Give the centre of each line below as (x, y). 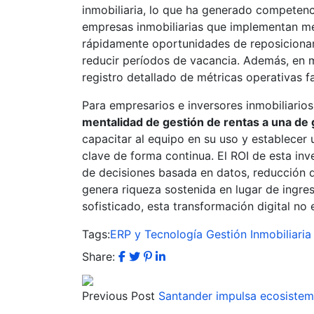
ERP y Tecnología (156, 234)
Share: (98, 257)
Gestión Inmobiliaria (259, 234)
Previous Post (118, 296)
